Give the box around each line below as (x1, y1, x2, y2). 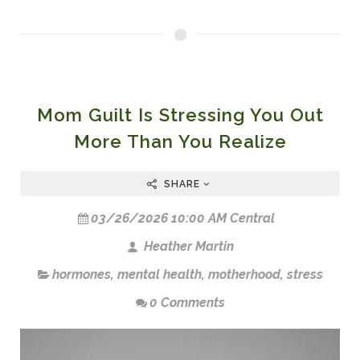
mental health (117, 266, 202, 282)
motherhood (207, 266, 280, 282)
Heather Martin (140, 238, 234, 254)
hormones (51, 266, 111, 282)
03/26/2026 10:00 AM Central (90, 210, 275, 226)
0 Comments (149, 294, 225, 310)
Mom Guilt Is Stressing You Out (36, 104, 324, 125)
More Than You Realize (73, 130, 287, 152)
